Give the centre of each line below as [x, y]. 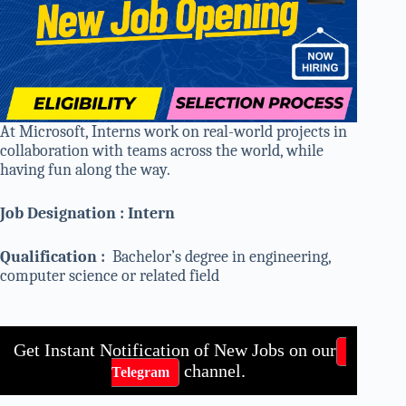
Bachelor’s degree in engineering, [222, 257]
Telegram [141, 372]
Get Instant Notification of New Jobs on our [175, 350]
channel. [213, 371]
